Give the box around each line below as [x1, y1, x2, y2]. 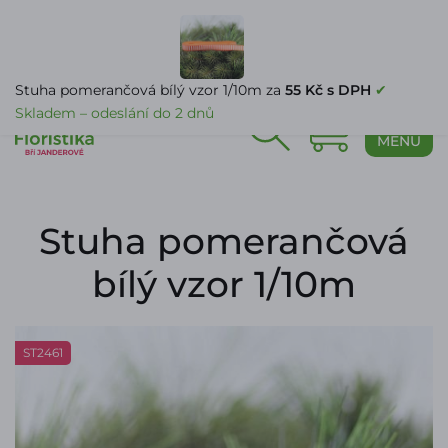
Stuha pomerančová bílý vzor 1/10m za [15, 81, 285, 99]
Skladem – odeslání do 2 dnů [15, 104, 214, 122]
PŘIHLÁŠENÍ [356, 70, 433, 85]
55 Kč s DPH [285, 81, 371, 99]
